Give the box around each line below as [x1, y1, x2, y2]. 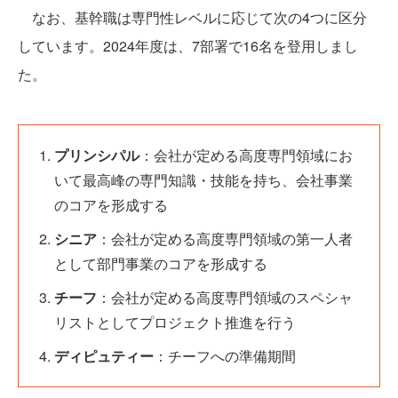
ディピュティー [54, 346, 154, 367]
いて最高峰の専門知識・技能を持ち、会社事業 [54, 170, 353, 191]
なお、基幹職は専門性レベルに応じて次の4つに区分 [18, 7, 367, 28]
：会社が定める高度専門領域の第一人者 [97, 228, 353, 250]
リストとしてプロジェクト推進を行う [54, 312, 296, 333]
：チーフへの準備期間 [154, 346, 296, 367]
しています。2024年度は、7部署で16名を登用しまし [18, 36, 358, 57]
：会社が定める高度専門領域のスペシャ [97, 287, 353, 308]
